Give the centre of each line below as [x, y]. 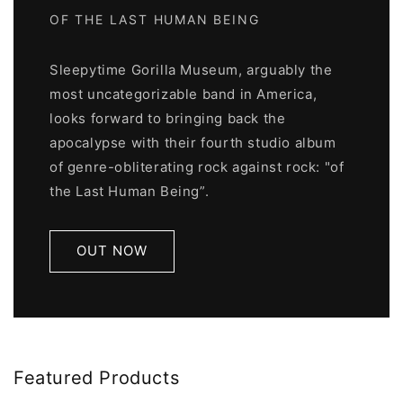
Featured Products [97, 377]
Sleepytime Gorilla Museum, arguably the [191, 69]
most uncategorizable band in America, [184, 94]
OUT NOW [112, 251]
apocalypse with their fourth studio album [193, 142]
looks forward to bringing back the [168, 118]
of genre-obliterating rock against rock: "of [197, 166]
